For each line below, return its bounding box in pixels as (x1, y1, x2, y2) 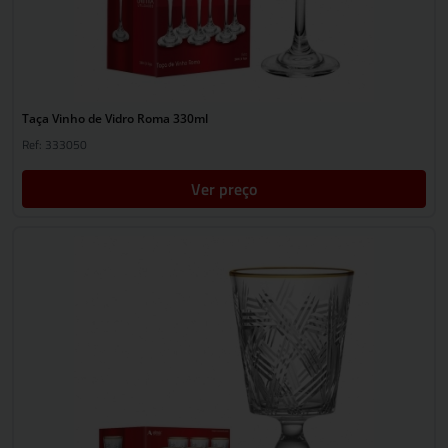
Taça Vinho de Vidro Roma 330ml (22, 110, 208, 127)
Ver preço (191, 177, 257, 201)
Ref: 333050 (22, 135, 87, 154)
